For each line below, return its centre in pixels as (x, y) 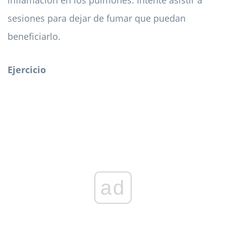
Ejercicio (27, 69)
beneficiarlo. (34, 36)
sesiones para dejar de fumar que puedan (97, 18)
